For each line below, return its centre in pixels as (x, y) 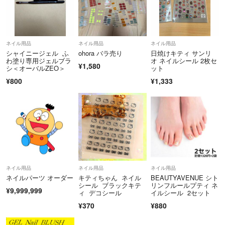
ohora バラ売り (100, 53)
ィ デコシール (100, 193)
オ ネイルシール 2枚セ (184, 60)
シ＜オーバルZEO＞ (36, 68)
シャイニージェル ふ (37, 53)
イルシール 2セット (180, 193)
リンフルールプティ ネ (184, 185)
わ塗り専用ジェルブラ (39, 60)
